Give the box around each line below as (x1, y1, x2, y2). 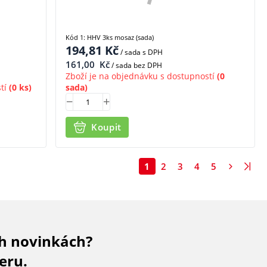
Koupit (91, 121, 122, 133)
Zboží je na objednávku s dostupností (66, 70, 215, 82)
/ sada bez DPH (110, 60, 163, 70)
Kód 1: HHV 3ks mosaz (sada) (66, 32, 154, 42)
